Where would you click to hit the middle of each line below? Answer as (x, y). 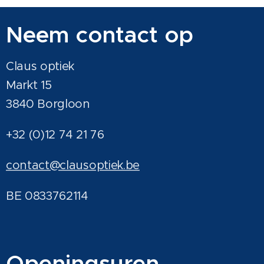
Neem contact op (100, 35)
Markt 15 (29, 85)
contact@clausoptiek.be (73, 165)
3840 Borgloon (48, 104)
